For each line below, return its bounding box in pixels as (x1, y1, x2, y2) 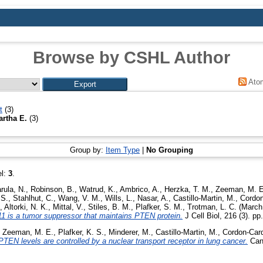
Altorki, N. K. (4, 203, 48, 212)
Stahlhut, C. (13, 194, 53, 203)
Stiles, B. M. (88, 203, 131, 212)
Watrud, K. (79, 185, 116, 194)
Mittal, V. (53, 203, 83, 212)
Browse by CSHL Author (33, 48, 230, 67)
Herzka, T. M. (164, 185, 211, 194)
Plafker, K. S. (58, 228, 104, 237)
